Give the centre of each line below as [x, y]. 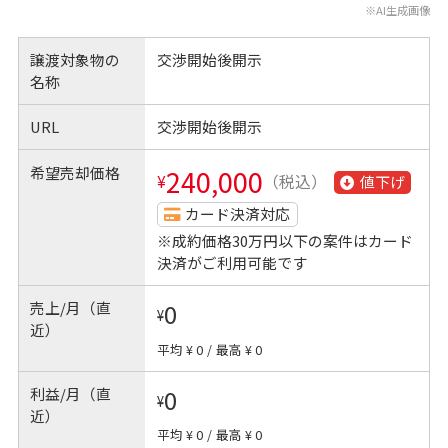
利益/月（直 [71, 394]
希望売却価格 [75, 172]
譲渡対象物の [75, 59]
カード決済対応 [238, 213]
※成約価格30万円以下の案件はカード [284, 241]
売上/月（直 [71, 308]
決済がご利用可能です [231, 263]
